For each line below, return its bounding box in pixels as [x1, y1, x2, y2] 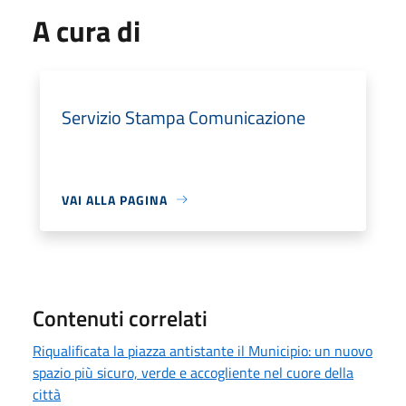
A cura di [33, 8, 140, 53]
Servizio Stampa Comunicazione [62, 102, 305, 131]
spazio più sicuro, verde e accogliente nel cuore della [33, 361, 353, 383]
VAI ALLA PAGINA [62, 189, 168, 209]
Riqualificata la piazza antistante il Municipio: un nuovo [33, 339, 372, 362]
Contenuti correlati [33, 301, 208, 334]
